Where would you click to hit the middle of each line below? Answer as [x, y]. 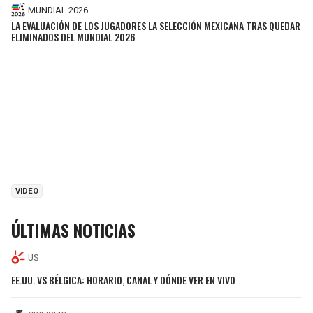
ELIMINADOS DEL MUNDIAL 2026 [73, 37]
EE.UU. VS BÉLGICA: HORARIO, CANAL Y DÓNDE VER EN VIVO [123, 279]
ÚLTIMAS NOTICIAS [73, 230]
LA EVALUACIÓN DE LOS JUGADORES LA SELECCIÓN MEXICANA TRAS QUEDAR [156, 26]
